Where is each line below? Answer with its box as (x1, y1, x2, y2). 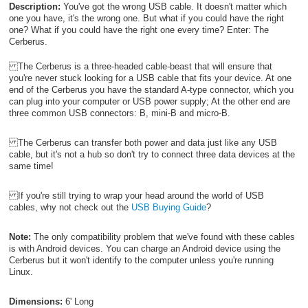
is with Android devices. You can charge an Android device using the (8, 243, 280, 254)
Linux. (8, 267, 33, 278)
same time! (8, 161, 54, 172)
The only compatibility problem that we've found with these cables (33, 232, 295, 243)
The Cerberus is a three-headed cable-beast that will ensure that (8, 61, 272, 72)
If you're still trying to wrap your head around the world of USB (8, 190, 264, 201)
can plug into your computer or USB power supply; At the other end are (8, 96, 290, 107)
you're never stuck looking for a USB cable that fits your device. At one (8, 73, 291, 84)
